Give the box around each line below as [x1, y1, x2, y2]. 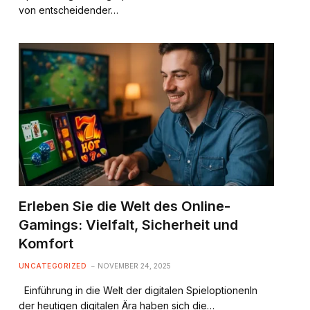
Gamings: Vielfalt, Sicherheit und [18, 217, 238, 234]
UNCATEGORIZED [18, 262, 87, 271]
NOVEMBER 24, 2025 [98, 262, 172, 271]
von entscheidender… [18, 3, 118, 16]
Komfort [18, 235, 73, 253]
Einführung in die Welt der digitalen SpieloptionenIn [18, 284, 257, 297]
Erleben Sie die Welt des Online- [18, 198, 230, 215]
